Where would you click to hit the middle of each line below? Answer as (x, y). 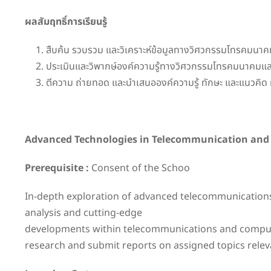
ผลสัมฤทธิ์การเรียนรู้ (66, 21)
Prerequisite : (57, 168)
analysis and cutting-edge (83, 213)
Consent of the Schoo (139, 168)
